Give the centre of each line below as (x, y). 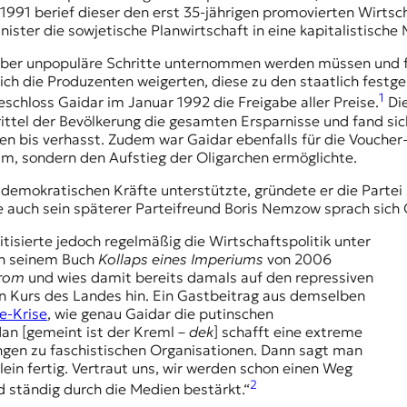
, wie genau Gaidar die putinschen (160, 313)
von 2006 (298, 258)
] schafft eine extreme (288, 331)
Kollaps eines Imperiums (181, 258)
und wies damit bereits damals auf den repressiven (199, 277)
